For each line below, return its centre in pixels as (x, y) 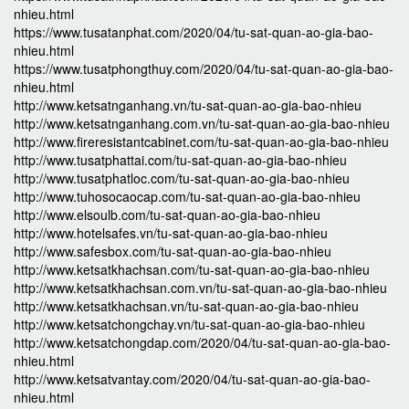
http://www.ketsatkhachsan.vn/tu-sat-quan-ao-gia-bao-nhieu (186, 306)
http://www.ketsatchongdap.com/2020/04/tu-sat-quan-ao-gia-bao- (202, 342)
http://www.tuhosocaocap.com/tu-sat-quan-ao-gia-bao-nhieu (187, 196)
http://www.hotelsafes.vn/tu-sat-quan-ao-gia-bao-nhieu (171, 233)
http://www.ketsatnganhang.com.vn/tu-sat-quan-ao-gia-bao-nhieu (202, 123)
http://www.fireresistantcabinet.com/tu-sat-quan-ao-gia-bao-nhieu (201, 142)
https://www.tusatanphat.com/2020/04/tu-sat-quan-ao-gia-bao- (194, 32)
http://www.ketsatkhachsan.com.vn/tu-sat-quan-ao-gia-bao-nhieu (200, 288)
